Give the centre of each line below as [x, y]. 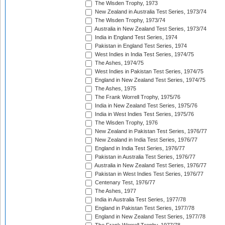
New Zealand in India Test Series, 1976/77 [145, 140]
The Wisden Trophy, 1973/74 [129, 20]
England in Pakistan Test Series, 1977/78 [144, 208]
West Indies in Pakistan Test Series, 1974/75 [148, 72]
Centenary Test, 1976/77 [124, 183]
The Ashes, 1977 [115, 191]
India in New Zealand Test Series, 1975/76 [145, 106]
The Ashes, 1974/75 [119, 63]
